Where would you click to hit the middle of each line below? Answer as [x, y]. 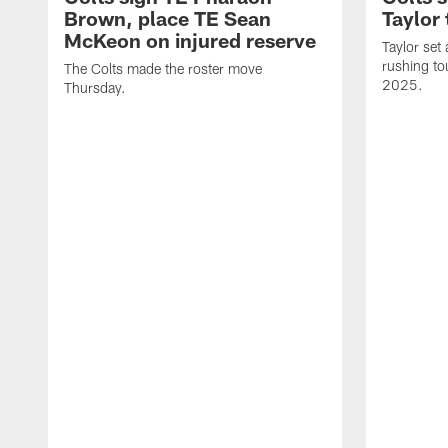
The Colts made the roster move [163, 69]
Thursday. [95, 88]
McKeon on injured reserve [190, 40]
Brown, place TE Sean [167, 18]
